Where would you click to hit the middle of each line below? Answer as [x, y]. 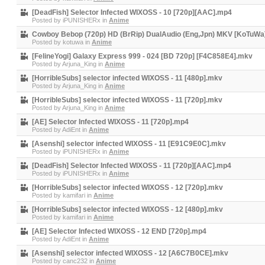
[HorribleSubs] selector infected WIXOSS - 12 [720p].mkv [127, 188]
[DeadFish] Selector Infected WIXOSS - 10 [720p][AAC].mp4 [132, 12]
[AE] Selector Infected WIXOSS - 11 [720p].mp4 [110, 122]
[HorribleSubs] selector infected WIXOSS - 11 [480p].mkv [127, 78]
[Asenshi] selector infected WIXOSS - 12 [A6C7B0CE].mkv [130, 253]
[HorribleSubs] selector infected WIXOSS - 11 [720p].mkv [127, 100]
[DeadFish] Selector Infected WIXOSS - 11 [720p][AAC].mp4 [132, 166]
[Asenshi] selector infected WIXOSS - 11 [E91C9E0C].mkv [129, 144]
